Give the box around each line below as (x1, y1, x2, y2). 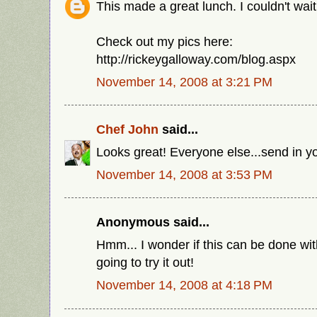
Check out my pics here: (96, 33, 233, 49)
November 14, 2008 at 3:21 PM (96, 74, 272, 89)
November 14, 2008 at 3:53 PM (96, 166, 272, 182)
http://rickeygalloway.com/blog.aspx (96, 51, 296, 67)
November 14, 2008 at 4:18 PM (96, 277, 272, 292)
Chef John (96, 121, 158, 137)
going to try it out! (96, 254, 194, 270)
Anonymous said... (96, 214, 209, 230)
